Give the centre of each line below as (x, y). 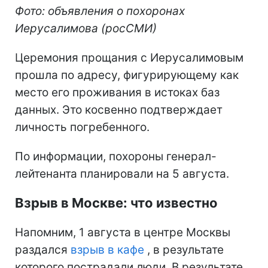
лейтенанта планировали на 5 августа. (122, 174)
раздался (43, 250)
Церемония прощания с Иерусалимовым (129, 58)
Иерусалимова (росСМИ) (86, 29)
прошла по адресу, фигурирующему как (127, 75)
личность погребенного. (82, 127)
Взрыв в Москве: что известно (116, 203)
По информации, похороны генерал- (116, 157)
